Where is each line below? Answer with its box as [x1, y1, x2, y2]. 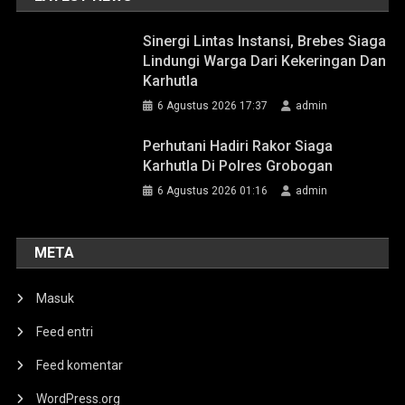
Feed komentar [36, 358, 124, 373]
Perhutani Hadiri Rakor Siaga [143, 137, 334, 155]
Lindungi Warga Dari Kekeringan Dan [143, 52, 387, 71]
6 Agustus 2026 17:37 [157, 99, 268, 113]
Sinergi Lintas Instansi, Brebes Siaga [143, 33, 387, 51]
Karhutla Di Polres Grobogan [143, 157, 334, 175]
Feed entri [36, 325, 94, 340]
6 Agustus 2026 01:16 [157, 184, 268, 198]
